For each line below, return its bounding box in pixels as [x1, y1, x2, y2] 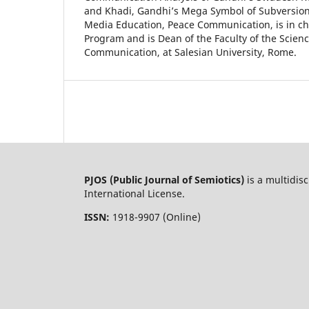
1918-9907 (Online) [112, 210, 201, 223]
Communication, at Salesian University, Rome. [84, 45, 297, 59]
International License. [84, 186, 185, 200]
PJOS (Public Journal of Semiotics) [84, 172, 244, 186]
